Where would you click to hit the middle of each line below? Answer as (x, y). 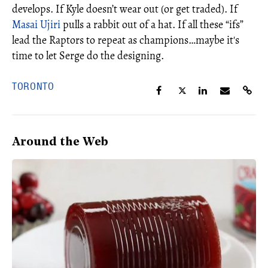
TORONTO (33, 86)
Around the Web (60, 142)
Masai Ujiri (36, 25)
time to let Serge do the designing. (88, 56)
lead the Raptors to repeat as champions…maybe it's (126, 40)
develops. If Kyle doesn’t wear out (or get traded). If (125, 9)
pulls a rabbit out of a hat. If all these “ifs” (152, 25)
